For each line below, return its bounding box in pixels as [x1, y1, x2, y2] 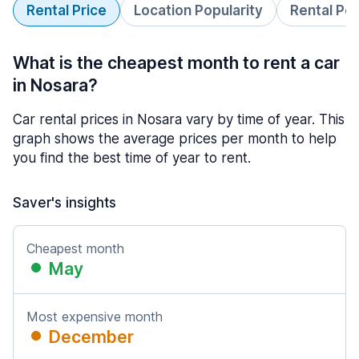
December [49, 327, 134, 347]
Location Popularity [134, 2, 263, 18]
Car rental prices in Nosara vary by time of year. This [13, 111, 345, 127]
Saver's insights [13, 195, 116, 211]
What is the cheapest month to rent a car [13, 53, 340, 73]
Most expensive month [26, 309, 163, 325]
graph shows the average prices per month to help [13, 131, 337, 147]
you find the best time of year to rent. [13, 150, 251, 166]
